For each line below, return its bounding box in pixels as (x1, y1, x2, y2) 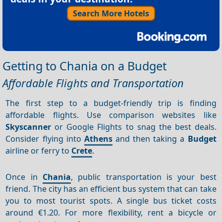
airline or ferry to (5, 145, 72, 156)
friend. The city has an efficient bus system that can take (5, 183, 217, 194)
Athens (84, 133, 112, 144)
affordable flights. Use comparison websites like (5, 109, 217, 120)
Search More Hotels (73, 7, 149, 19)
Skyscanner (5, 121, 52, 132)
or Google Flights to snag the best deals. (51, 121, 217, 132)
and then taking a (112, 133, 188, 144)
